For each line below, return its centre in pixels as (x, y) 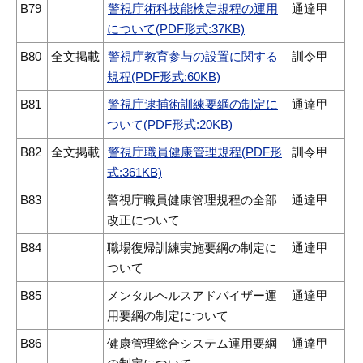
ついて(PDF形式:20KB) (170, 125)
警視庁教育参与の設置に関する (193, 57)
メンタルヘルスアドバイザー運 (192, 296)
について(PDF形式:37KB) (176, 29)
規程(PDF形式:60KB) (164, 77)
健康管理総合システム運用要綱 (192, 344)
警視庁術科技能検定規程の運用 (193, 9)
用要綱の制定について (168, 316)
